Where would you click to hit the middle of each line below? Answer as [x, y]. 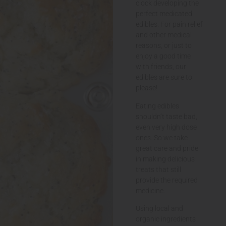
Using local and [159, 209]
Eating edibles [157, 106]
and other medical [163, 35]
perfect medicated [164, 14]
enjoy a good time [163, 56]
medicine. [150, 190]
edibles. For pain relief [169, 24]
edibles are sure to [164, 77]
